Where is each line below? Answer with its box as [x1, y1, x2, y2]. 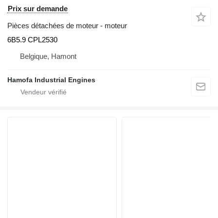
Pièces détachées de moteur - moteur [7, 21, 127, 30]
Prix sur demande [8, 4, 68, 13]
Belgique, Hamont [20, 52, 76, 60]
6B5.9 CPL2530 [7, 36, 57, 44]
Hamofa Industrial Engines [7, 76, 95, 84]
